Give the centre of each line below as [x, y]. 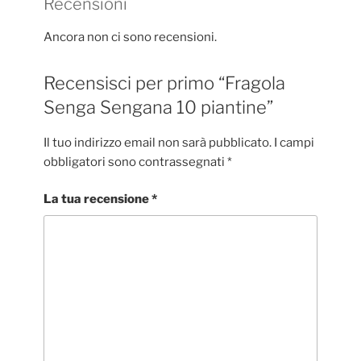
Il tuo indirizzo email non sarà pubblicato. [158, 142]
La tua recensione [98, 199]
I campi [294, 142]
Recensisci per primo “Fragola [164, 83]
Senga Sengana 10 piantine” [158, 108]
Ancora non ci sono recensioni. [130, 37]
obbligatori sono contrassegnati [135, 162]
